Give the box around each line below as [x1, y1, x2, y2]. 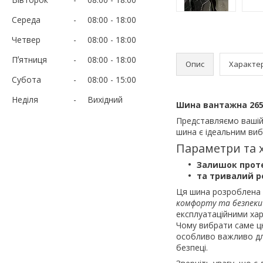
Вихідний [87, 93, 123, 105]
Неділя [12, 93, 38, 105]
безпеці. [176, 241, 208, 253]
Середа [12, 14, 41, 25]
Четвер [12, 33, 41, 45]
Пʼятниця [12, 53, 47, 65]
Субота [12, 73, 41, 85]
